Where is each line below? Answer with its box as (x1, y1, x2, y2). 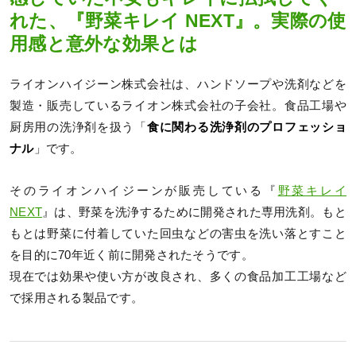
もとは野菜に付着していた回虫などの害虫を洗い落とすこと (10, 226, 346, 240)
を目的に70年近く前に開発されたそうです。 (10, 248, 253, 261)
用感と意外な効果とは (10, 34, 198, 55)
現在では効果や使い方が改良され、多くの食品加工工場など (10, 269, 346, 283)
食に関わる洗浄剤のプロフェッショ (146, 120, 346, 133)
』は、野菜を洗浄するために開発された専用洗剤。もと (42, 205, 346, 219)
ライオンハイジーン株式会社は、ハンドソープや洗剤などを (10, 77, 346, 91)
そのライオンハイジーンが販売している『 (10, 184, 278, 197)
